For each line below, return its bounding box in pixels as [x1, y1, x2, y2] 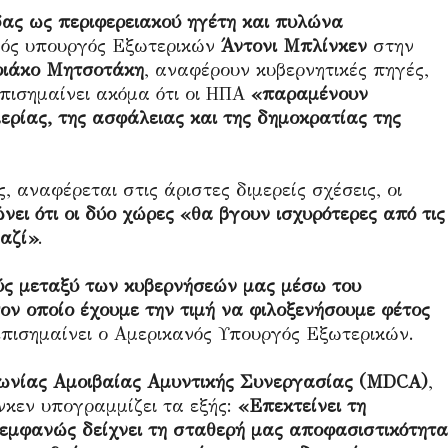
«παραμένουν [251, 83, 368, 105]
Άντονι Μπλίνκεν [221, 35, 367, 57]
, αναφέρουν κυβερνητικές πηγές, [144, 59, 429, 81]
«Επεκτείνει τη [238, 395, 366, 417]
